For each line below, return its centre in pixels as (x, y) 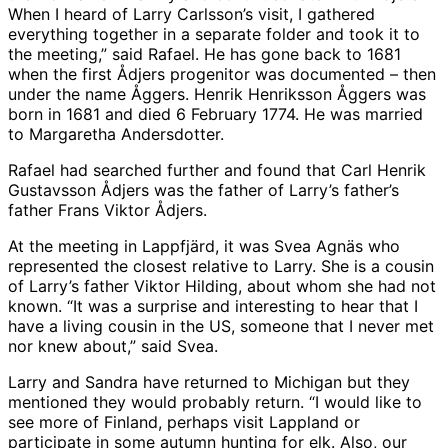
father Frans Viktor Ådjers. (107, 210)
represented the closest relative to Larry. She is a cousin (221, 266)
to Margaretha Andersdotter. (116, 134)
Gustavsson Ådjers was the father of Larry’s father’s (203, 190)
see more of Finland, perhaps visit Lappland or (184, 422)
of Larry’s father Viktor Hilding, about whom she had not (222, 286)
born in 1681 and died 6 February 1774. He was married (215, 114)
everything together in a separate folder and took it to (214, 34)
